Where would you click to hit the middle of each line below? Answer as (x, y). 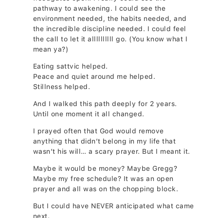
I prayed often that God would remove (98, 131)
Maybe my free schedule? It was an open (103, 179)
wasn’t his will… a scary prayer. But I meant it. (111, 152)
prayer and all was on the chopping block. (106, 189)
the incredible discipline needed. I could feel (109, 29)
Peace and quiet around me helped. (94, 77)
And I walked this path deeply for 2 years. (105, 104)
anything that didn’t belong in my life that (104, 141)
